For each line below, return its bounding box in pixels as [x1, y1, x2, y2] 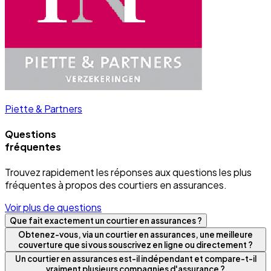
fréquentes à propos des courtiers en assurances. [5, 178, 227, 192]
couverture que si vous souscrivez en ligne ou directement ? [18, 240, 253, 250]
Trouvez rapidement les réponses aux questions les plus [5, 166, 252, 179]
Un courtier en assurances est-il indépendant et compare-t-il [15, 253, 256, 264]
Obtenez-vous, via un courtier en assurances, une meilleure [18, 229, 253, 240]
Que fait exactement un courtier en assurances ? [10, 215, 202, 226]
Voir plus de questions [5, 201, 102, 214]
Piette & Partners [5, 102, 82, 115]
